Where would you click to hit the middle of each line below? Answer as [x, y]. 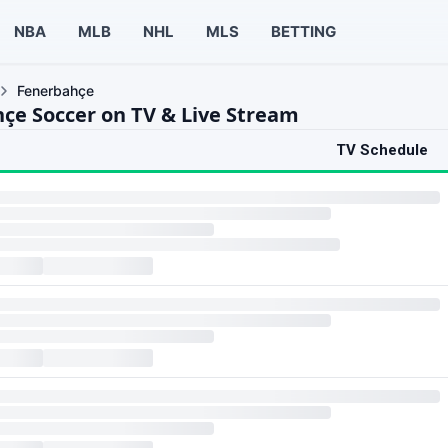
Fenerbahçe [55, 90]
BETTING [303, 31]
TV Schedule [382, 150]
